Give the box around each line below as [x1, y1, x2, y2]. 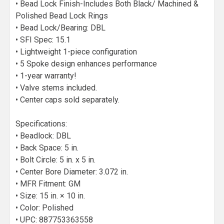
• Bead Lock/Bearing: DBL [15, 23, 105, 32]
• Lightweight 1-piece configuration [15, 47, 137, 56]
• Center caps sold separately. [15, 95, 119, 104]
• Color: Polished [15, 203, 73, 212]
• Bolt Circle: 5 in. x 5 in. [15, 155, 95, 164]
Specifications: [15, 119, 67, 128]
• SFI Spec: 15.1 [15, 35, 70, 44]
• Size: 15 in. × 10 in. [15, 191, 85, 200]
